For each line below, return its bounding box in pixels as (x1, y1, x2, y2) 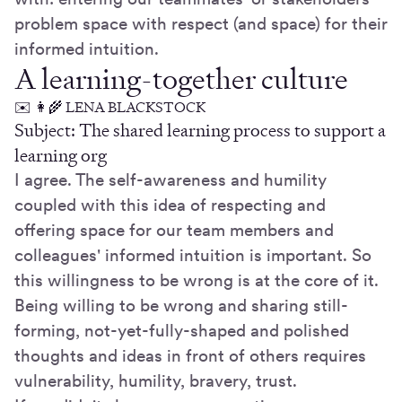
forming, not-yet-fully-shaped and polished (14, 320, 349, 342)
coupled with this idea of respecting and (14, 195, 326, 216)
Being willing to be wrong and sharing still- (14, 295, 348, 317)
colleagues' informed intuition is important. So (14, 245, 371, 267)
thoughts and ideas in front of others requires (14, 345, 366, 367)
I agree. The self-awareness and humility (14, 170, 327, 191)
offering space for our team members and (14, 220, 334, 241)
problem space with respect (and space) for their (14, 13, 388, 35)
